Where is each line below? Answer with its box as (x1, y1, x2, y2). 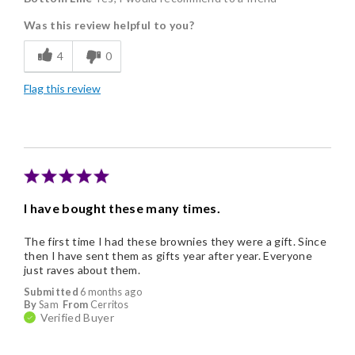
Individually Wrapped (28, 55, 137, 70)
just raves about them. (24, 263, 141, 277)
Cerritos (90, 298, 129, 311)
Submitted (24, 285, 81, 299)
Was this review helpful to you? (24, 18, 194, 32)
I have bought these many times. (24, 200, 220, 216)
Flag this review (24, 82, 101, 96)
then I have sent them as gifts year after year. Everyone (24, 249, 312, 263)
